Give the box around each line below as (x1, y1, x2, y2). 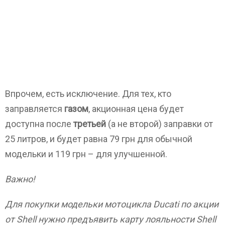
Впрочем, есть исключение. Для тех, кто (5, 88, 171, 99)
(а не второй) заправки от (106, 119, 213, 129)
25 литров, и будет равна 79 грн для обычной (5, 134, 192, 144)
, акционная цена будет (88, 103, 184, 114)
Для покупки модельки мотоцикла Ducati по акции (5, 199, 218, 209)
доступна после (5, 119, 73, 129)
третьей (73, 119, 106, 129)
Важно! (5, 174, 35, 184)
